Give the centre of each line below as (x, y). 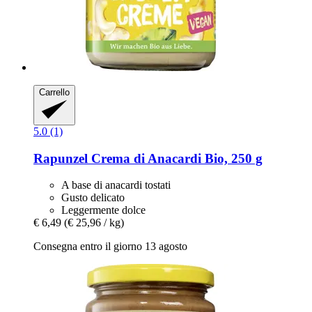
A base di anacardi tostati (116, 185)
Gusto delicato (93, 198)
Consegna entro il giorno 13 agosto (110, 247)
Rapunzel (61, 158)
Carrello (54, 92)
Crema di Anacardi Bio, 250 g (175, 158)
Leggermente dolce (103, 210)
